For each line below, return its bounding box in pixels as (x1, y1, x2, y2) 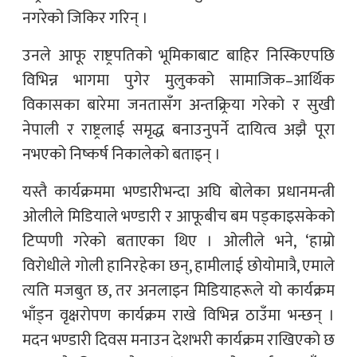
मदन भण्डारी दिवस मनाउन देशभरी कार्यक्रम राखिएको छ (22, 326, 335, 354)
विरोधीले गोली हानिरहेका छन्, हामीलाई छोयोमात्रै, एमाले (22, 252, 335, 280)
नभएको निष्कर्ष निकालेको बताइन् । (22, 140, 221, 168)
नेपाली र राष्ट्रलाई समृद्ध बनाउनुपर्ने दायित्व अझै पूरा (22, 116, 335, 143)
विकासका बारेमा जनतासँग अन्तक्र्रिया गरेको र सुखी (22, 91, 335, 119)
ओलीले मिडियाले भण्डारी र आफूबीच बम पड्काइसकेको (22, 202, 335, 230)
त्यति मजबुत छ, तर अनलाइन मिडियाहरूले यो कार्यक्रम (22, 277, 335, 304)
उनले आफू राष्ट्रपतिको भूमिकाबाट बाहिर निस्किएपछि (22, 41, 335, 69)
